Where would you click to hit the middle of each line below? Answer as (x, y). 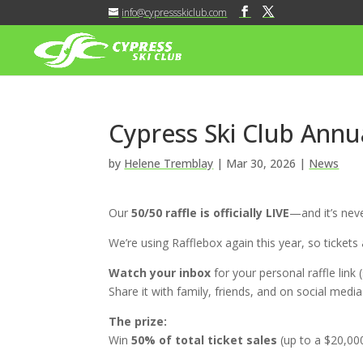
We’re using (139, 242)
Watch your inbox (160, 272)
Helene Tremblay (169, 163)
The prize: (138, 321)
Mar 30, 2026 (261, 163)
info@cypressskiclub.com (175, 13)
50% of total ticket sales (205, 340)
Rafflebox (197, 242)
